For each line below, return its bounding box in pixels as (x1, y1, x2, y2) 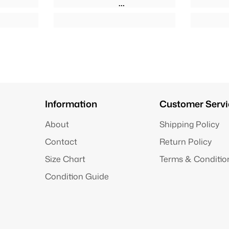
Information (45, 97, 98, 110)
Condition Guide (45, 170, 109, 182)
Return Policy (159, 135, 212, 147)
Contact (45, 135, 78, 147)
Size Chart (45, 153, 86, 165)
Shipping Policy (159, 118, 219, 130)
